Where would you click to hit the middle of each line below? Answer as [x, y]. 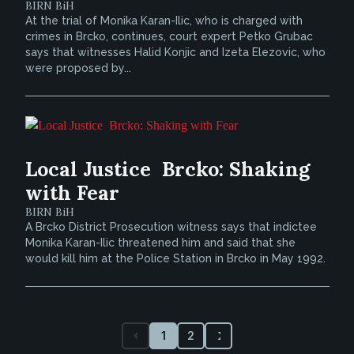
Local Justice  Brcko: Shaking [167, 169]
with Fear [72, 193]
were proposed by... [78, 68]
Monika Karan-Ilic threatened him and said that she [160, 243]
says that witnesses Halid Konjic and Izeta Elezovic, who [175, 52]
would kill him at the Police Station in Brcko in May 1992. [175, 258]
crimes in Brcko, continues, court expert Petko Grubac [169, 36]
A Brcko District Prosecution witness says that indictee [171, 227]
